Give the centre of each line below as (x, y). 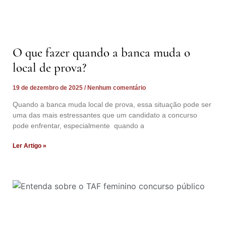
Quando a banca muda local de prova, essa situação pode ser (112, 104)
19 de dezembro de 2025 (48, 88)
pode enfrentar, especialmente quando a (78, 125)
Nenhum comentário (116, 88)
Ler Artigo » (30, 146)
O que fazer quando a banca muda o (101, 52)
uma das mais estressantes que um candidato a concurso (105, 115)
